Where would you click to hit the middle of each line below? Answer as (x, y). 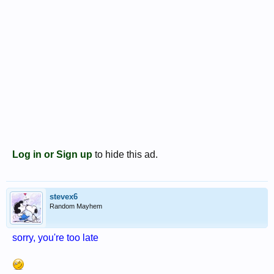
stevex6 (64, 196)
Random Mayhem (76, 206)
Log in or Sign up (52, 154)
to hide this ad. (125, 154)
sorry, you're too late (55, 237)
